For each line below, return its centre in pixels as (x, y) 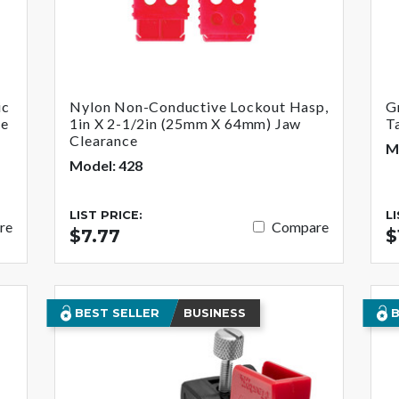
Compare (301, 227)
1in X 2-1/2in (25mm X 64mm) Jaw (186, 123)
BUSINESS (215, 313)
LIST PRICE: (106, 215)
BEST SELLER (116, 313)
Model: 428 (106, 165)
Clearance (104, 140)
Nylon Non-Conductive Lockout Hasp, (199, 106)
